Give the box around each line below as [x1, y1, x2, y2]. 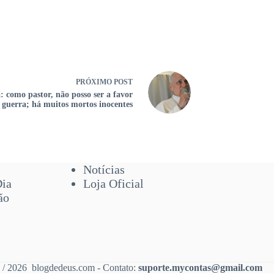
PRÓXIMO [76, 77, 114, 86]
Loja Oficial [83, 177, 144, 190]
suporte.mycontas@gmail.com [138, 262, 263, 273]
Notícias [83, 163, 125, 176]
